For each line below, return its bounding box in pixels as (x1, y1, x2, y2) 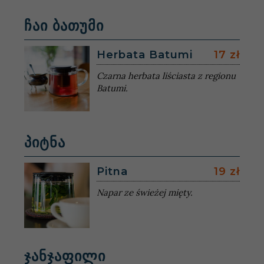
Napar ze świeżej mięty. (96, 186, 193, 198)
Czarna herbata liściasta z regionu (96, 70, 236, 81)
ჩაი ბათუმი (24, 16, 104, 34)
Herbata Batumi (96, 48, 193, 61)
